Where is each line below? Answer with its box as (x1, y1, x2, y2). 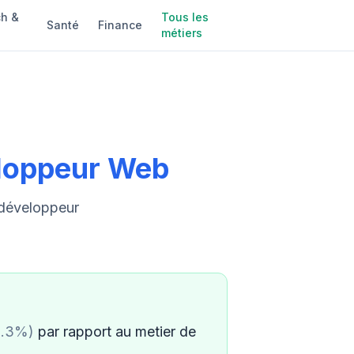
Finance (97, 18, 142, 32)
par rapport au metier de (34, 323, 196, 340)
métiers (160, 26, 202, 40)
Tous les (160, 10, 209, 24)
